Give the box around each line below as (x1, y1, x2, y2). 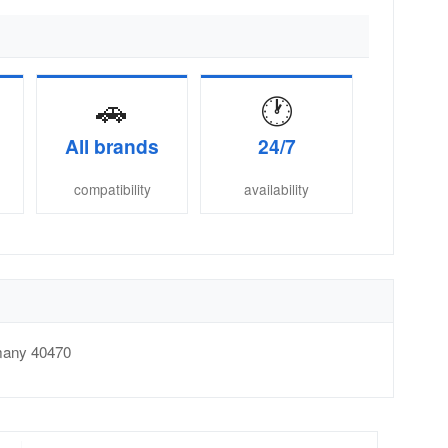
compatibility (73, 179, 151, 200)
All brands (65, 132, 160, 160)
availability (244, 179, 310, 200)
